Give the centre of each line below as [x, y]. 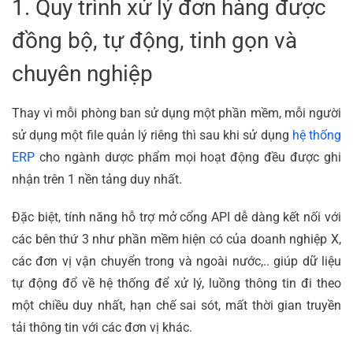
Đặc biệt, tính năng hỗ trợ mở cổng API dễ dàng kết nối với [176, 217]
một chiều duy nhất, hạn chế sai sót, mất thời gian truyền [176, 305]
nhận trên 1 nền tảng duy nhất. [98, 179]
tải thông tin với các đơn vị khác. [102, 327]
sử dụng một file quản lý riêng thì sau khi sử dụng [152, 135]
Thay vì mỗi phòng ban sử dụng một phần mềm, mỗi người [176, 113]
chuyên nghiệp [82, 73]
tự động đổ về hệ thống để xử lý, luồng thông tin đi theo [176, 283]
